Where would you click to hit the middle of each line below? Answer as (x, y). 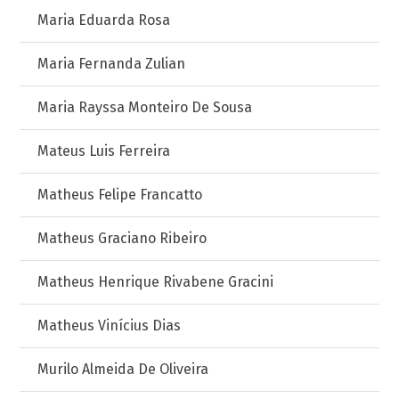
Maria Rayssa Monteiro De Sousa (145, 107)
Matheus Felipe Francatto (120, 195)
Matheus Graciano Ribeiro (122, 238)
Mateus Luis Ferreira (104, 151)
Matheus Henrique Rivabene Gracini (156, 282)
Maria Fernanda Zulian (112, 64)
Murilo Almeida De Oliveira (123, 369)
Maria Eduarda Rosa (104, 20)
